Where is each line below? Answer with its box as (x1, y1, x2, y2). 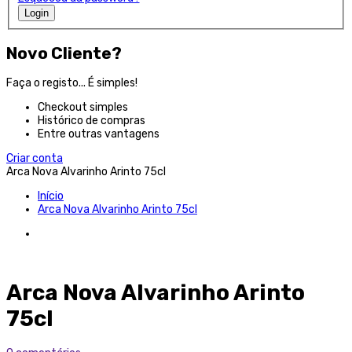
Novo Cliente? (6, 43, 122, 64)
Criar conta (6, 152, 63, 166)
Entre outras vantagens (38, 127, 159, 141)
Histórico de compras (38, 114, 145, 128)
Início (38, 189, 64, 203)
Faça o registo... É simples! (6, 76, 137, 90)
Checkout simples (38, 101, 128, 115)
